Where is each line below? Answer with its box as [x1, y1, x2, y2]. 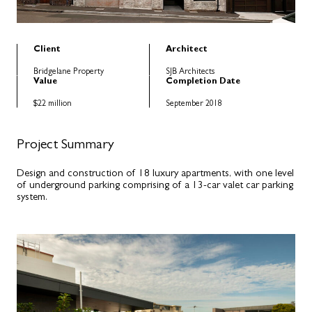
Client [33, 44, 61, 54]
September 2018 [166, 97, 222, 108]
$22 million [33, 97, 72, 108]
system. [17, 189, 47, 202]
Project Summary [17, 135, 114, 152]
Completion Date [166, 75, 240, 86]
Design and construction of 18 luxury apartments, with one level [17, 166, 294, 178]
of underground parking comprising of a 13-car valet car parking [17, 178, 293, 190]
